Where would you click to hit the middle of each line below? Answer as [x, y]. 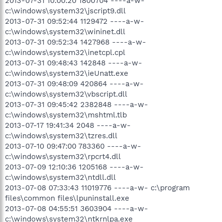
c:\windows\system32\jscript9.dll [65, 11]
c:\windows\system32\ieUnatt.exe [67, 73]
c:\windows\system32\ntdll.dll [60, 177]
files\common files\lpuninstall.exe [67, 198]
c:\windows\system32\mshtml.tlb [66, 115]
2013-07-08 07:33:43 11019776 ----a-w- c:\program [97, 188]
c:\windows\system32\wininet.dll [65, 31]
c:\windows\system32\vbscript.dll [66, 94]
